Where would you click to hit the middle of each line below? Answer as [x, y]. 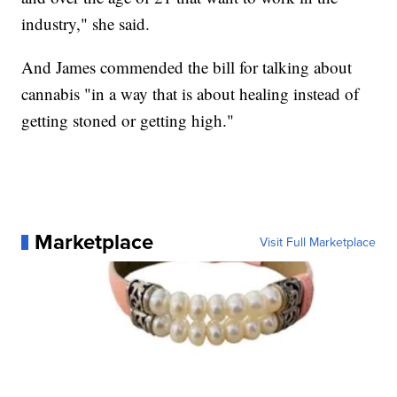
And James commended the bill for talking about [187, 67]
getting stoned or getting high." [128, 121]
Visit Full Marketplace [317, 242]
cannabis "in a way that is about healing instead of [191, 94]
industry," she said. [86, 24]
